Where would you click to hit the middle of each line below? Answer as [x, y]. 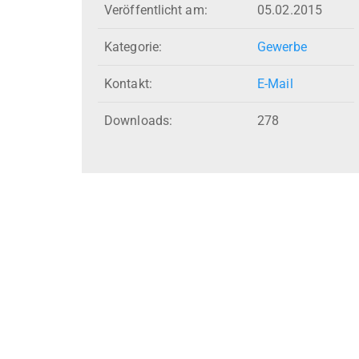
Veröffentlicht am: [156, 10]
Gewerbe [282, 47]
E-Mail [275, 84]
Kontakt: [128, 84]
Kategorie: [133, 47]
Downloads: [138, 121]
